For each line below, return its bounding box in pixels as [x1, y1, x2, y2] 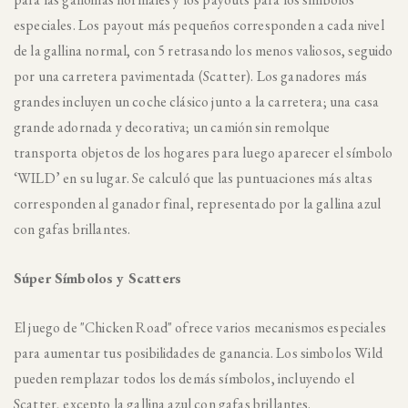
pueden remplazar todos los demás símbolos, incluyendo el [14, 369, 354, 388]
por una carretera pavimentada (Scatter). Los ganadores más [14, 66, 368, 86]
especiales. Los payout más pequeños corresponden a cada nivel [14, 15, 384, 35]
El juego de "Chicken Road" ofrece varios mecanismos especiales [14, 318, 386, 337]
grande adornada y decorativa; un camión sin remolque [14, 117, 331, 137]
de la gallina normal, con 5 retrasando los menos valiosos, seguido [14, 41, 393, 60]
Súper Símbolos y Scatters [14, 269, 181, 288]
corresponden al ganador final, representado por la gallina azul [14, 194, 382, 213]
